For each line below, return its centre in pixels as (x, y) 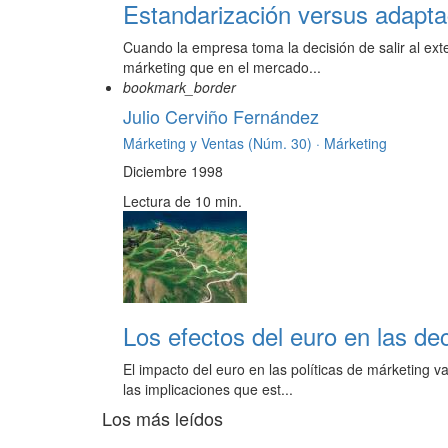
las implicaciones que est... (208, 389)
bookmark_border (179, 87)
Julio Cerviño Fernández (221, 116)
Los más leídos (162, 418)
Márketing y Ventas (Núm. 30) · (223, 143)
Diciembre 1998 (173, 171)
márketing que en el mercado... (222, 67)
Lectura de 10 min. (182, 201)
